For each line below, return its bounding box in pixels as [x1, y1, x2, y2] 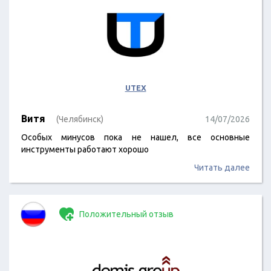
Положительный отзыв [77, 209, 174, 219]
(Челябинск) [56, 114, 103, 124]
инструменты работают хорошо [21, 145, 149, 154]
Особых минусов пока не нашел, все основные [21, 132, 250, 142]
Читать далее [194, 163, 250, 172]
